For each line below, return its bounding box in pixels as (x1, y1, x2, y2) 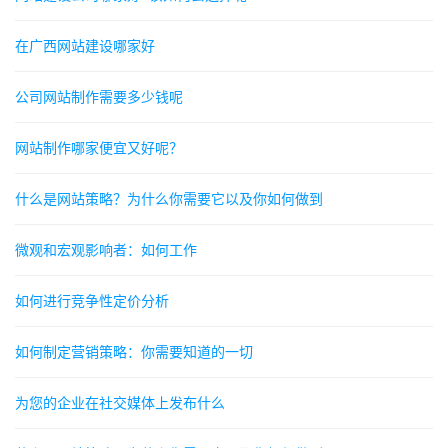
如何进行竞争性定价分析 (15, 293, 169, 309)
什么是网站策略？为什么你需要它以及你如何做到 (15, 191, 323, 207)
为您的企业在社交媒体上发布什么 (15, 395, 225, 411)
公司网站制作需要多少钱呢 (15, 89, 183, 105)
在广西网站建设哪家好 (15, 38, 155, 54)
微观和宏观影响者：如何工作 (15, 242, 197, 258)
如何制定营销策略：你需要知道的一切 (15, 344, 253, 360)
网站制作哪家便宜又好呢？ (15, 140, 183, 156)
